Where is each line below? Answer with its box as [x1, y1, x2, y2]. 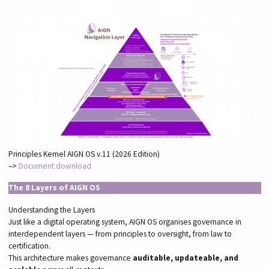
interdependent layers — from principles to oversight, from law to [8, 228, 232, 239]
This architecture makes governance [8, 252, 133, 263]
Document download [18, 161, 91, 172]
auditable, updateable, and [132, 252, 238, 263]
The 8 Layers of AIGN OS [8, 183, 100, 193]
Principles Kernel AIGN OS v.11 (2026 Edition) [8, 149, 160, 160]
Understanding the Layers [8, 204, 95, 215]
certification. [8, 240, 50, 251]
